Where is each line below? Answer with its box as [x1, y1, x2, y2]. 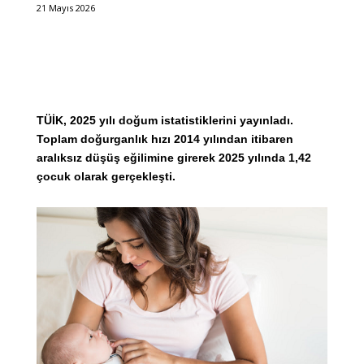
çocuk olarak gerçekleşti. [37, 169, 175, 183]
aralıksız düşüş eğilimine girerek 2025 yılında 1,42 [37, 150, 311, 164]
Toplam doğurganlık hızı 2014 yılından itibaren [37, 132, 293, 145]
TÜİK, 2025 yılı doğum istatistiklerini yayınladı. [37, 113, 293, 127]
